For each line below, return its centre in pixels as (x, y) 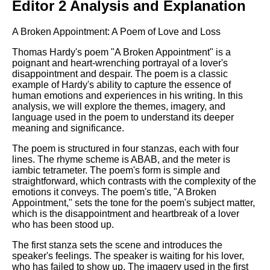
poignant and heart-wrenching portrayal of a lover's (120, 63)
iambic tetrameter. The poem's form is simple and (116, 170)
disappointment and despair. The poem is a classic (120, 74)
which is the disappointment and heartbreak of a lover (126, 213)
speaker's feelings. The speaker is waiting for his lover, (128, 256)
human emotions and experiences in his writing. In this (127, 95)
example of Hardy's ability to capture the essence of (121, 84)
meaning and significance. (68, 128)
